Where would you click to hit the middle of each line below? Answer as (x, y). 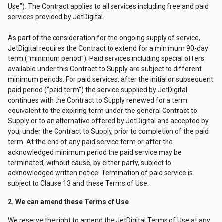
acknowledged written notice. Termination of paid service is (100, 173)
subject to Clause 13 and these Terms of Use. (78, 183)
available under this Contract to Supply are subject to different (105, 69)
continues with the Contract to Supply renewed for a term (98, 100)
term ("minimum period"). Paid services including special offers (106, 58)
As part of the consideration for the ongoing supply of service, (104, 38)
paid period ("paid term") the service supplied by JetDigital (98, 90)
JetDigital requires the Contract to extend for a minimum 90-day (108, 48)
